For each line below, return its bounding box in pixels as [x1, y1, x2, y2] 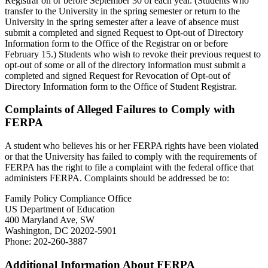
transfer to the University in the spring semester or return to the [5, 5, 240, 16]
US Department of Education [5, 204, 115, 214]
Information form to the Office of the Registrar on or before [5, 38, 228, 48]
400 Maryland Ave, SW [5, 215, 95, 225]
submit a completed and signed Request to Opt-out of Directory [5, 27, 243, 38]
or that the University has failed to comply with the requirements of [5, 151, 257, 162]
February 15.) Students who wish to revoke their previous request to [5, 48, 261, 59]
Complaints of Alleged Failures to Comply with [5, 103, 235, 116]
